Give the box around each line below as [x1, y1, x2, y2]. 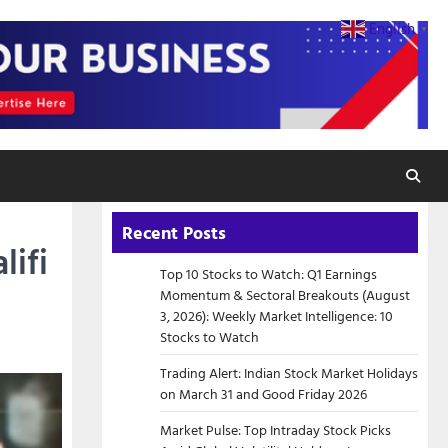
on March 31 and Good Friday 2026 [160, 383, 367, 404]
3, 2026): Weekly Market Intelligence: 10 [160, 305, 393, 326]
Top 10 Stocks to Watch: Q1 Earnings [160, 263, 377, 284]
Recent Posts [122, 219, 226, 246]
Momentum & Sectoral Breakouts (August [160, 284, 410, 305]
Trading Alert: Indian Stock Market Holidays [160, 362, 418, 383]
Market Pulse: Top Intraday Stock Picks [160, 419, 391, 440]
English [369, 16, 415, 40]
